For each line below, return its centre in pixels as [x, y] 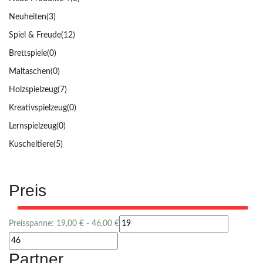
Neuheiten [28, 17]
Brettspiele [28, 54]
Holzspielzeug [33, 90]
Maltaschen [30, 72]
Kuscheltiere [31, 145]
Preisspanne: [33, 224]
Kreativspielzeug [38, 108]
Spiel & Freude [35, 36]
